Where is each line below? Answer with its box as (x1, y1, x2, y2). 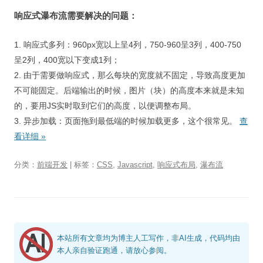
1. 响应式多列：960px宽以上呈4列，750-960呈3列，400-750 (14, 40, 241, 50)
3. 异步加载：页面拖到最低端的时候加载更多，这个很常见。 (14, 116, 240, 126)
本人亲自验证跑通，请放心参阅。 (56, 246, 171, 255)
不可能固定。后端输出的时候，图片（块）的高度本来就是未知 (14, 86, 244, 96)
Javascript (117, 160, 153, 170)
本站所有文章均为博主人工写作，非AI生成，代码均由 (56, 234, 240, 243)
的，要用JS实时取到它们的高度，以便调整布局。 (14, 101, 196, 111)
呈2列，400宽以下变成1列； (14, 55, 120, 65)
